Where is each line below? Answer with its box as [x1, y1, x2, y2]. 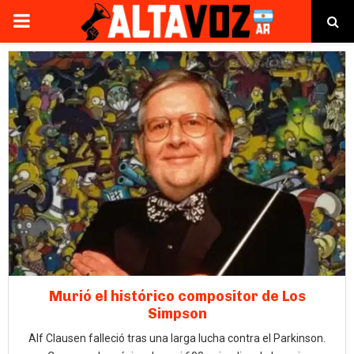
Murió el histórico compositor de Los [48, 288, 306, 305]
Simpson [147, 305, 207, 322]
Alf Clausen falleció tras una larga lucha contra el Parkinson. [28, 332, 326, 345]
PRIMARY [12, 9, 92, 32]
